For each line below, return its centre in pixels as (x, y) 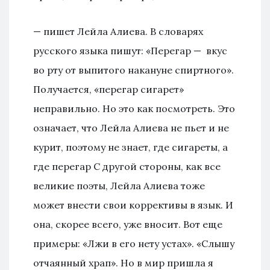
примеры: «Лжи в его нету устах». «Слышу (134, 243)
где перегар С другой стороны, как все (127, 166)
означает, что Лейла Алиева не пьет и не (131, 127)
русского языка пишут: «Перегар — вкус (130, 50)
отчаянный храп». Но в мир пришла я (123, 262)
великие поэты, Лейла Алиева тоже (119, 185)
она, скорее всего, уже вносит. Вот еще (128, 224)
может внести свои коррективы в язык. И (133, 205)
